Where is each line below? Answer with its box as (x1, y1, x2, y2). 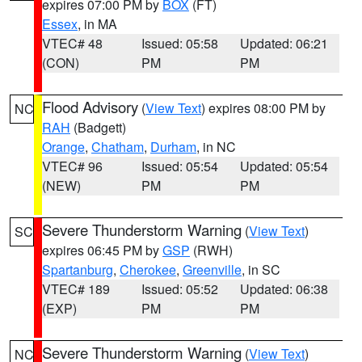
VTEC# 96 (42, 157, 103, 175)
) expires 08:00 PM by (201, 99, 326, 117)
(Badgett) (70, 118, 126, 137)
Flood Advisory (42, 96, 138, 117)
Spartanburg (42, 260, 113, 279)
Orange (42, 137, 85, 156)
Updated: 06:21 (240, 34, 329, 53)
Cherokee (120, 260, 176, 279)
